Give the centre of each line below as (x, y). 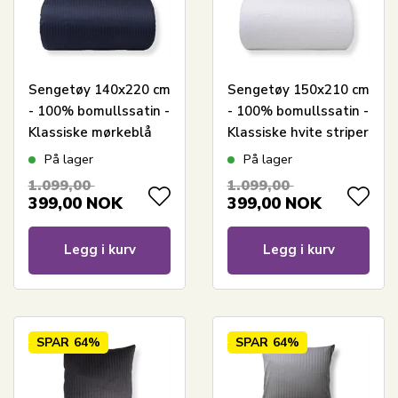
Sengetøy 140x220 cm (99, 90)
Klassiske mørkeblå (90, 133)
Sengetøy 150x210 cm (298, 90)
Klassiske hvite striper (298, 133)
